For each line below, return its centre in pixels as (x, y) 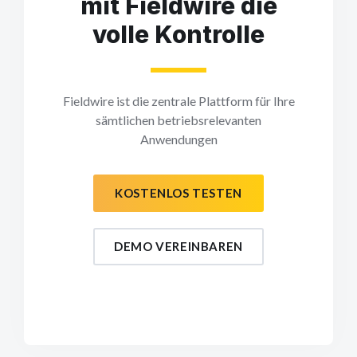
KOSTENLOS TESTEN (178, 192)
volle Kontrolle (178, 34)
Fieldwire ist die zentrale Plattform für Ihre (178, 100)
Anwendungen (178, 139)
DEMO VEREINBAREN (178, 246)
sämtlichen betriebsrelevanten (178, 120)
